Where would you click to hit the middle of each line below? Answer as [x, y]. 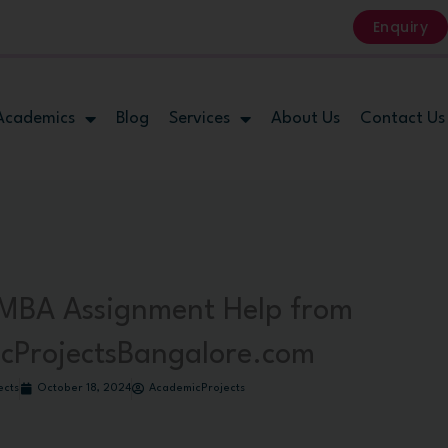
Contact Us [402, 118]
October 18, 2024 [84, 388]
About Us [305, 118]
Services [199, 118]
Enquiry [400, 27]
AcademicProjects [197, 388]
